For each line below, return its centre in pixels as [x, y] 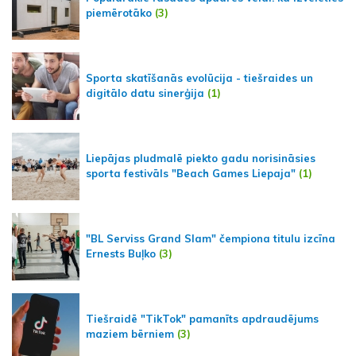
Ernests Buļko [121, 254]
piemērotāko [119, 13]
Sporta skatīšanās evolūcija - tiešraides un [199, 78]
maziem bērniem [130, 334]
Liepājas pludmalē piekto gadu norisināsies [201, 159]
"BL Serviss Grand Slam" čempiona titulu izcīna [211, 239]
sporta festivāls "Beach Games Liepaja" [191, 174]
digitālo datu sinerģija [145, 93]
